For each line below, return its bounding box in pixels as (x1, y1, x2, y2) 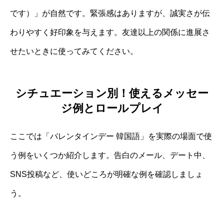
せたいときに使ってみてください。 (10, 46, 138, 55)
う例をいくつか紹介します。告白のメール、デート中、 (10, 151, 210, 160)
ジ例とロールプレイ (60, 102, 163, 115)
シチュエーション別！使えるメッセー (15, 87, 208, 100)
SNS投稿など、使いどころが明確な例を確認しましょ (10, 170, 203, 179)
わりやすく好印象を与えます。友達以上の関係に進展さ (10, 27, 210, 36)
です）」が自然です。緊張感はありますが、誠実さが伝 (10, 8, 210, 17)
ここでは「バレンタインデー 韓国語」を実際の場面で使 (10, 132, 212, 141)
